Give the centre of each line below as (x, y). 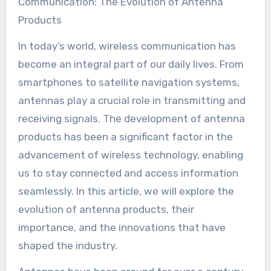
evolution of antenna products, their (106, 209)
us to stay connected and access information (128, 173)
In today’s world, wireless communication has (127, 46)
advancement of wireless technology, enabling (130, 155)
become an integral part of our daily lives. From (131, 64)
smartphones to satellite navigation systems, (129, 82)
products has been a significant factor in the (125, 136)
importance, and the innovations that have (122, 227)
